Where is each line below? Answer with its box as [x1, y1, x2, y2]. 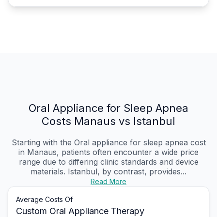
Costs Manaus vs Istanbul [42, 115, 175, 128]
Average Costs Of [16, 195, 73, 204]
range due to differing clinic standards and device [18, 157, 199, 167]
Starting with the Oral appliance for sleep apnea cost [11, 138, 206, 148]
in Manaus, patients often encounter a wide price [18, 147, 199, 157]
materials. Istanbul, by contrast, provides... [31, 167, 186, 177]
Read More [91, 177, 126, 186]
